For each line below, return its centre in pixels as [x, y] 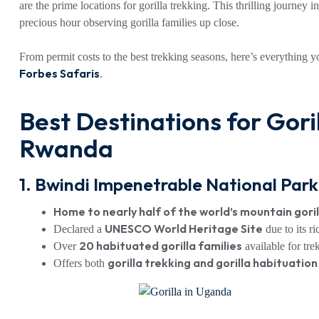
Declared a [79, 229]
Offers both [80, 263]
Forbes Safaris [59, 73]
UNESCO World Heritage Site [184, 229]
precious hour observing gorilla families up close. [129, 22]
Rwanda [66, 148]
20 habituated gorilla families [161, 246]
